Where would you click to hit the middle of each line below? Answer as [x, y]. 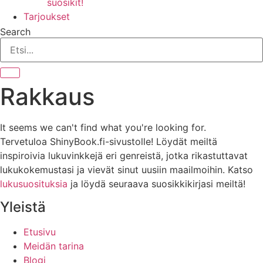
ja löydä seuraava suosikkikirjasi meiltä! [158, 184]
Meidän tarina [54, 246]
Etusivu [40, 232]
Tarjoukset [47, 16]
